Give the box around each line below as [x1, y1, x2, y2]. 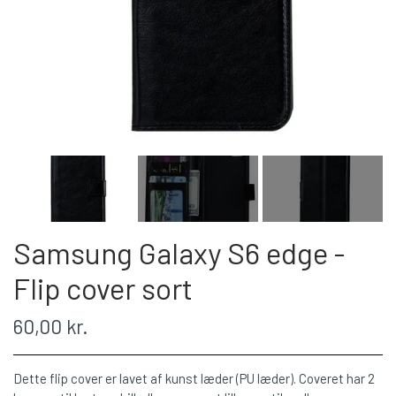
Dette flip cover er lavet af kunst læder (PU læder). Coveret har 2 [13, 370, 375, 387]
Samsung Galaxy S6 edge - [13, 234, 345, 270]
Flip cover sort [13, 270, 193, 306]
